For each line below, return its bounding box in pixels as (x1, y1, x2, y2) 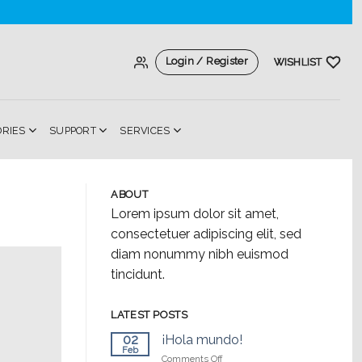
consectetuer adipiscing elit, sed (111, 226, 301, 242)
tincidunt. (111, 267, 165, 282)
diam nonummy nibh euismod (111, 246, 288, 262)
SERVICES (120, 124, 170, 137)
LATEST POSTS (111, 309, 188, 321)
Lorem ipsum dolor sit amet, (111, 206, 279, 221)
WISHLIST (273, 56, 322, 68)
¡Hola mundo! (162, 332, 242, 347)
